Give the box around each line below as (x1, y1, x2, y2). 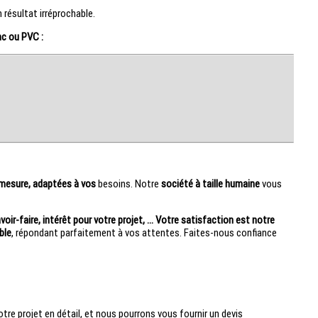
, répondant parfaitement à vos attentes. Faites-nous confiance (11, 226, 277, 239)
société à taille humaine (160, 177, 260, 190)
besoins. (95, 177, 133, 190)
